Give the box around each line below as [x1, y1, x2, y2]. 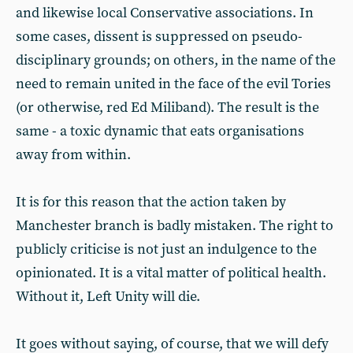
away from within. [16, 146, 131, 164]
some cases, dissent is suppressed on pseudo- [16, 28, 303, 46]
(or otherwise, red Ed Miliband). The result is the [16, 98, 319, 117]
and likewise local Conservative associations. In [16, 4, 314, 22]
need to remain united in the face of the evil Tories [16, 75, 331, 93]
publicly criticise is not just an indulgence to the [16, 240, 317, 258]
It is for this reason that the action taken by [16, 193, 286, 211]
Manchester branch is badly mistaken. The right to [16, 217, 333, 235]
